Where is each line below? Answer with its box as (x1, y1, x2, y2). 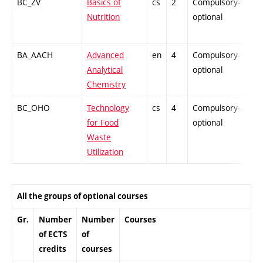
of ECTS (39, 228, 67, 240)
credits (39, 243, 66, 254)
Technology (87, 102, 129, 113)
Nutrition (87, 11, 120, 22)
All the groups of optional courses (17, 190, 148, 201)
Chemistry (87, 78, 126, 90)
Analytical (87, 63, 123, 75)
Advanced (87, 49, 124, 60)
